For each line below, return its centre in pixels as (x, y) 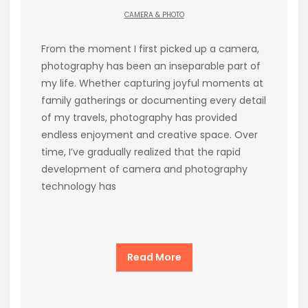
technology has (79, 186)
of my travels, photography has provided (139, 117)
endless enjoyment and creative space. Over (150, 134)
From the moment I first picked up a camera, (150, 48)
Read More (154, 257)
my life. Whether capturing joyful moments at (152, 83)
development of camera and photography (144, 169)
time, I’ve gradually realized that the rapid (141, 152)
